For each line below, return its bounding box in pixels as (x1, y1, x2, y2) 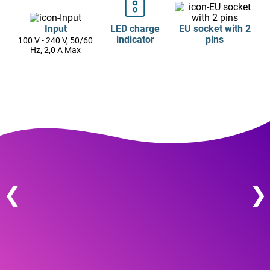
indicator (116, 33, 154, 45)
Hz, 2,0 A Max (30, 45, 81, 55)
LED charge (110, 22, 160, 34)
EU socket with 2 (178, 22, 251, 34)
